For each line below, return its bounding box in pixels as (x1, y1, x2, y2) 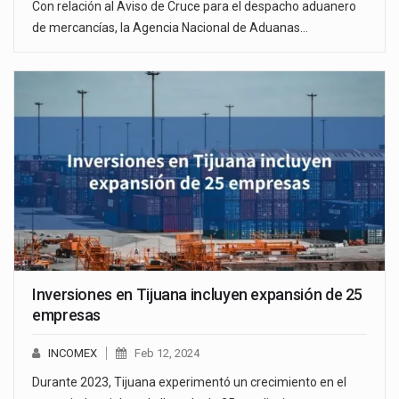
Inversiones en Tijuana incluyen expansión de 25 (32, 285, 363, 305)
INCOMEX (48, 346, 97, 361)
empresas (32, 305, 102, 325)
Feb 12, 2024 (134, 346, 199, 361)
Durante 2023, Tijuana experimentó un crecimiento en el (32, 375, 346, 390)
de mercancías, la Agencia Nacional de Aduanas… (32, 20, 308, 35)
